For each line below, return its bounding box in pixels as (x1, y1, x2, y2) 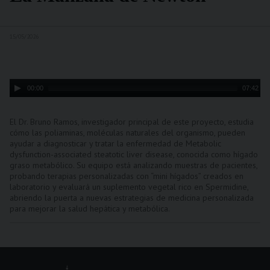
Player (10, 91, 34, 103)
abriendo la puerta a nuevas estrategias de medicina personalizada (10, 192, 254, 203)
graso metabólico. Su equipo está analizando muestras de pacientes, (10, 160, 257, 171)
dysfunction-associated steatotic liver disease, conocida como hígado (10, 149, 258, 160)
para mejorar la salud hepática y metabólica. (10, 203, 170, 214)
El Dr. (10, 116, 30, 127)
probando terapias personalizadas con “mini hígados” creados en (10, 171, 243, 181)
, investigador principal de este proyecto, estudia (78, 116, 254, 127)
